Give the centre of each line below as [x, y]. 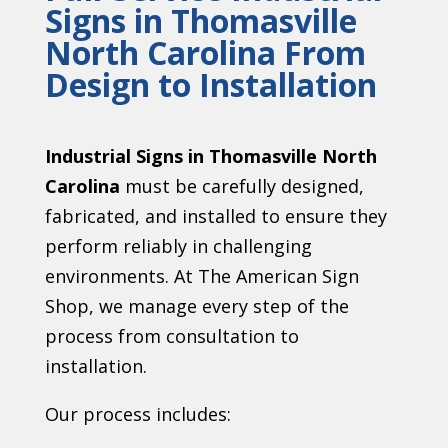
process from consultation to [171, 335]
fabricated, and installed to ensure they [215, 215]
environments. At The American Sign [201, 275]
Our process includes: [137, 413]
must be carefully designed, [241, 185]
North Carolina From [205, 52]
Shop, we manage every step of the [196, 305]
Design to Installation [210, 84]
